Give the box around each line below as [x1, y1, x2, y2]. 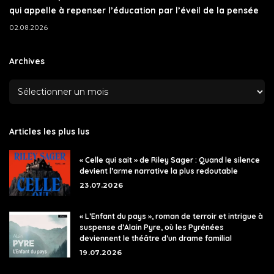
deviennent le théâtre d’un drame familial [80, 233, 232, 243]
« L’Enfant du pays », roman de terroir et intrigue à [80, 211, 263, 221]
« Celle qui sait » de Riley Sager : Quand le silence [80, 155, 260, 165]
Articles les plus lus [9, 125, 89, 136]
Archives [9, 55, 45, 66]
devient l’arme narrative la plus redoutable [80, 166, 238, 176]
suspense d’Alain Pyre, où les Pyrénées [80, 222, 224, 232]
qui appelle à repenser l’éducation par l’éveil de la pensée [9, 4, 259, 15]
